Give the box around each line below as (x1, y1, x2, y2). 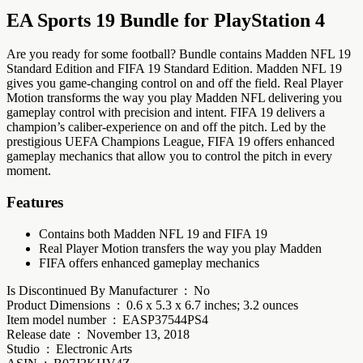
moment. (6, 164, 51, 178)
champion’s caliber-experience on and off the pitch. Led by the (6, 120, 326, 135)
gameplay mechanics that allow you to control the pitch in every (6, 149, 332, 164)
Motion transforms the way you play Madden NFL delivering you (6, 91, 342, 105)
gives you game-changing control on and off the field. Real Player (6, 76, 343, 91)
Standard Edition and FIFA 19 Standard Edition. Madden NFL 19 (6, 62, 342, 76)
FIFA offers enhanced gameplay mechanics (39, 255, 259, 270)
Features (6, 194, 63, 211)
